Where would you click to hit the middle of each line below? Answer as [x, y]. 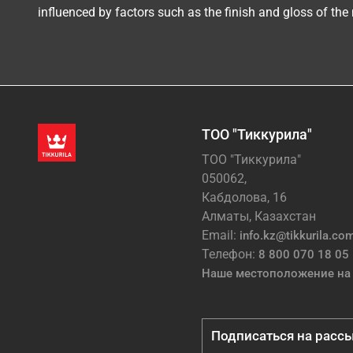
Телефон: [230, 254]
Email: [221, 235]
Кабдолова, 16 [244, 197]
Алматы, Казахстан [259, 216]
